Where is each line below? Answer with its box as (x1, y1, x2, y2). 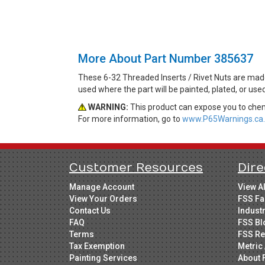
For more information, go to (78, 114, 182, 124)
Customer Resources (69, 161, 203, 174)
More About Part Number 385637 (78, 51, 253, 66)
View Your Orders (69, 194, 137, 203)
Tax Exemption (69, 241, 125, 251)
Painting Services (69, 253, 137, 263)
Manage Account (69, 182, 134, 192)
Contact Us (69, 206, 111, 215)
